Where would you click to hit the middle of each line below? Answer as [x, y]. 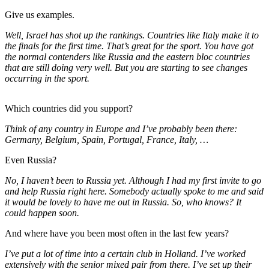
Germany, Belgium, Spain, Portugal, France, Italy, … [107, 140]
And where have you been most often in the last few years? [117, 234]
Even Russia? [31, 160]
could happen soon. [42, 213]
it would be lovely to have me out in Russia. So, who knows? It [123, 202]
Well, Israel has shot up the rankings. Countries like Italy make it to [132, 35]
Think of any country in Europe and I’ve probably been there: [121, 129]
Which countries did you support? [69, 109]
